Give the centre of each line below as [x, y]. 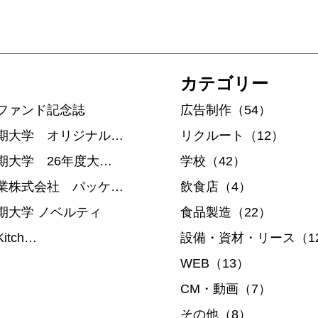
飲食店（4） [216, 186]
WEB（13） [215, 263]
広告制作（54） [226, 110]
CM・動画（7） [226, 289]
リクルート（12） [232, 135]
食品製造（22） [226, 212]
